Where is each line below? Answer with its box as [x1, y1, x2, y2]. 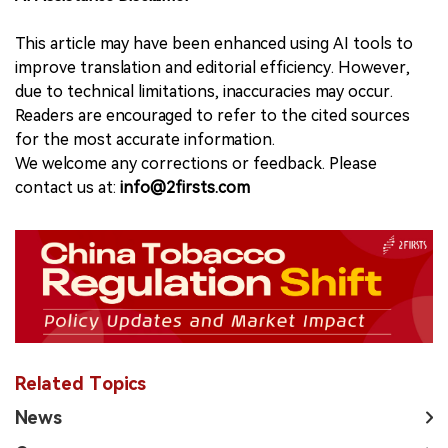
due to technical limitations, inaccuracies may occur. [15, 82, 393, 102]
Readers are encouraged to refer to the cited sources [15, 106, 410, 126]
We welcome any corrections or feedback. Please [15, 154, 377, 174]
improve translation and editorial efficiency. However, [15, 58, 410, 78]
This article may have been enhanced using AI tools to [15, 34, 413, 54]
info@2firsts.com [120, 178, 250, 198]
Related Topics [15, 372, 146, 394]
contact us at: [15, 178, 120, 198]
